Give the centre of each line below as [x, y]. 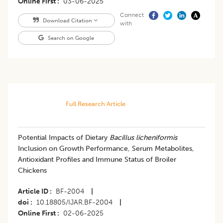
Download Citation [67, 21]
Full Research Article [95, 104]
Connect [132, 15]
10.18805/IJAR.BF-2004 [74, 203]
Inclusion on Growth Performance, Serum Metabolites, [106, 149]
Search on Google [70, 38]
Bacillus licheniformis [143, 138]
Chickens [32, 171]
